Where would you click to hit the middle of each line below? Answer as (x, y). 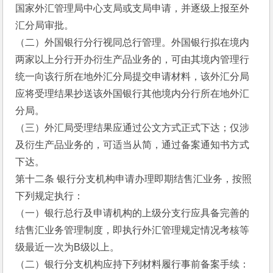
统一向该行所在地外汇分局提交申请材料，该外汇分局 (133, 76)
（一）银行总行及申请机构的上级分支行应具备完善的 (133, 213)
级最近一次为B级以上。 (68, 247)
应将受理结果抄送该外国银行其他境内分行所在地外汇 (133, 94)
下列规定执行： (50, 196)
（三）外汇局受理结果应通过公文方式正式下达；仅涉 (133, 128)
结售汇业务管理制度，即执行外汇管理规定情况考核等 (133, 230)
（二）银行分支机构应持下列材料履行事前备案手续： (133, 264)
